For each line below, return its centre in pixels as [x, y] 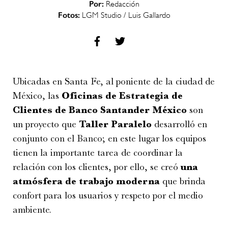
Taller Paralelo [115, 124]
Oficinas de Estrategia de [122, 96]
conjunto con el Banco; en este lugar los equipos [109, 139]
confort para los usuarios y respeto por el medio [108, 196]
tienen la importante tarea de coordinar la [98, 153]
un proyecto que [46, 124]
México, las [37, 96]
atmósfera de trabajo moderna [86, 181]
